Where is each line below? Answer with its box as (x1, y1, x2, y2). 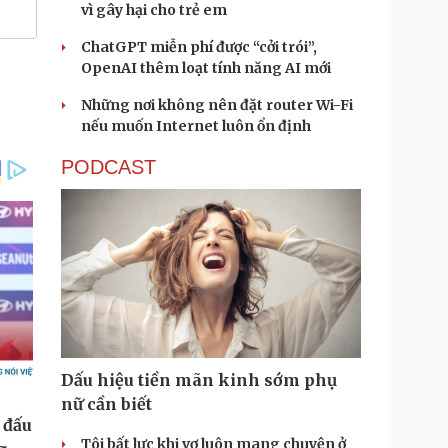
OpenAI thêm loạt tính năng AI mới (81, 59, 331, 77)
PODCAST (61, 156, 156, 178)
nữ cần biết (61, 394, 152, 414)
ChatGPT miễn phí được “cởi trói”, (81, 38, 317, 56)
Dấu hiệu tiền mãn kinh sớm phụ (61, 370, 337, 390)
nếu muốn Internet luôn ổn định (81, 117, 311, 135)
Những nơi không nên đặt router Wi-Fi (81, 96, 353, 114)
